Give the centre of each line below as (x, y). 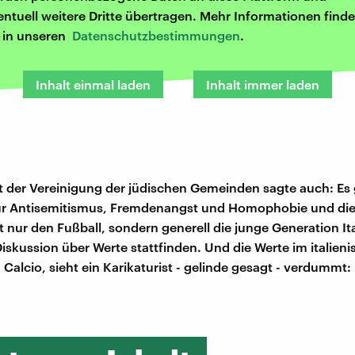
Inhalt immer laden (263, 85)
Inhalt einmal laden (93, 85)
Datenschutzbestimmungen (156, 36)
